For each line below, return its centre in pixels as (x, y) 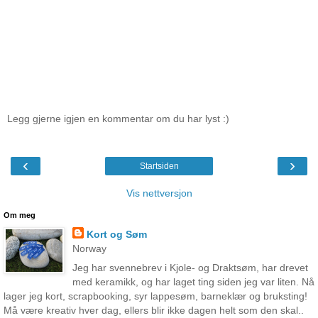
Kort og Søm (116, 235)
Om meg (20, 215)
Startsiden (159, 166)
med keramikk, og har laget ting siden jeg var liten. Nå (193, 282)
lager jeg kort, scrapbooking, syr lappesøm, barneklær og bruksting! (155, 296)
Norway (89, 249)
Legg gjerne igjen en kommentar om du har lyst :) (118, 118)
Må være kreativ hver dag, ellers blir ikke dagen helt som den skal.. (154, 311)
